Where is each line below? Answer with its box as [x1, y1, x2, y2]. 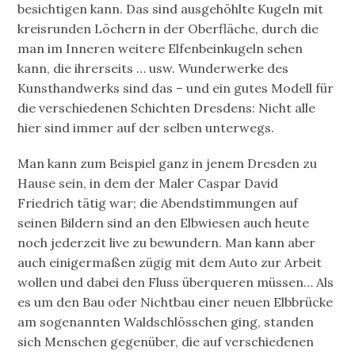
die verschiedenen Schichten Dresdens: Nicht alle [17, 100, 316, 116]
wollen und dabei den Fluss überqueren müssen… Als [17, 273, 334, 290]
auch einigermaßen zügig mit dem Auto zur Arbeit [17, 254, 323, 270]
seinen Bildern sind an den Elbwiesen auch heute [17, 214, 310, 231]
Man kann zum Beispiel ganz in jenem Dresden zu [17, 155, 318, 171]
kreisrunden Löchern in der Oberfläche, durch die [17, 21, 319, 37]
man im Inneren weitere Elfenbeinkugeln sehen [17, 40, 303, 57]
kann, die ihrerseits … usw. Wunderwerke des [17, 60, 289, 77]
